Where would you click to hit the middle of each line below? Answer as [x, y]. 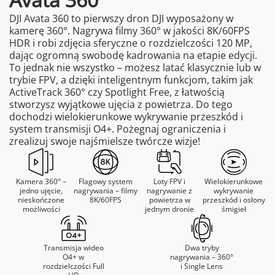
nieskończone [41, 199]
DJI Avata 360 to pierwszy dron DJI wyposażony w [121, 18]
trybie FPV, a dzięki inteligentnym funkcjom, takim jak [131, 79]
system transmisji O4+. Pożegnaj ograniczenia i [118, 129]
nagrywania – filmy [105, 190]
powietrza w [169, 199]
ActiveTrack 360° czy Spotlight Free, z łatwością [117, 92]
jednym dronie [170, 209]
